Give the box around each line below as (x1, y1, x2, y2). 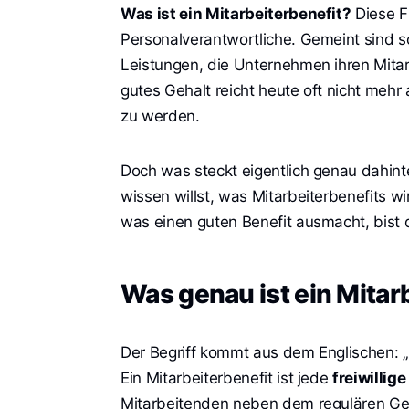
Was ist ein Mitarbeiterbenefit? (121, 4, 351, 23)
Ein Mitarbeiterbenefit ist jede (121, 368, 333, 387)
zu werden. (121, 106, 200, 125)
